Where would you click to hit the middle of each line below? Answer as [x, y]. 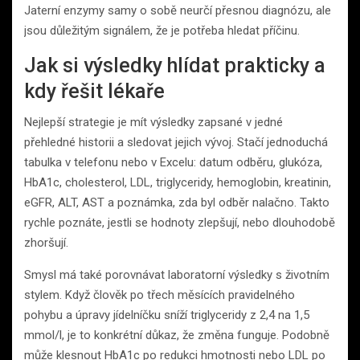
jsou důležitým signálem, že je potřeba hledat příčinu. [162, 30]
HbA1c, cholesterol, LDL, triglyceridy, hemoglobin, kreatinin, [178, 182]
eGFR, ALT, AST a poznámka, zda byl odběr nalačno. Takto [177, 202]
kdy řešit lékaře [94, 91]
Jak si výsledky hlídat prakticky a [175, 65]
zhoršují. [46, 242]
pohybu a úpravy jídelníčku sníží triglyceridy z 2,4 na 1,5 [167, 315]
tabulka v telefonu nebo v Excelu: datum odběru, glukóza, [173, 162]
